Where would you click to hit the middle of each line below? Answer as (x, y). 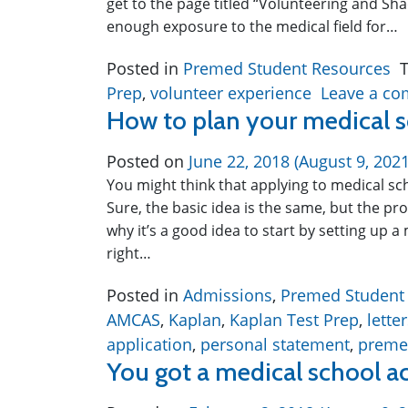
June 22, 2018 (239, 161)
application (149, 344)
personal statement (275, 344)
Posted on (148, 161)
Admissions (228, 295)
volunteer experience (231, 93)
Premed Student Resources (287, 68)
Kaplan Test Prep (294, 320)
